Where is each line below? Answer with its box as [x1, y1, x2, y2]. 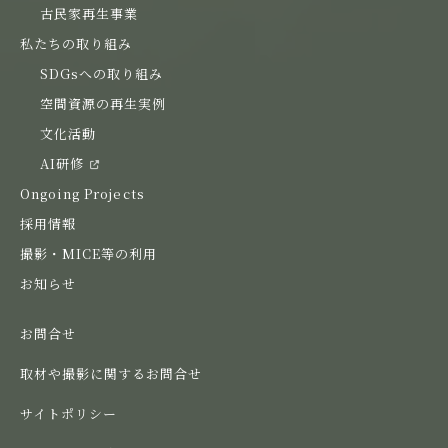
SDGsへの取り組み [40, 63, 164, 83]
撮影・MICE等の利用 [20, 243, 158, 263]
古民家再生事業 [40, 3, 139, 23]
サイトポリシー [20, 403, 118, 423]
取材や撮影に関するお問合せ [20, 363, 203, 383]
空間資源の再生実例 [40, 93, 167, 113]
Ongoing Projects [20, 183, 145, 203]
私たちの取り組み [20, 33, 133, 53]
